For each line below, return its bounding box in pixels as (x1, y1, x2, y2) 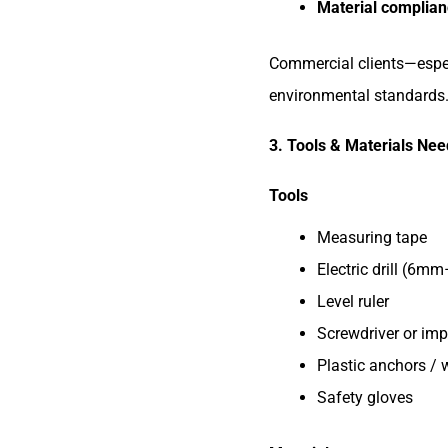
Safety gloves (316, 388, 413, 408)
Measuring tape (316, 228, 427, 248)
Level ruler (316, 292, 389, 312)
